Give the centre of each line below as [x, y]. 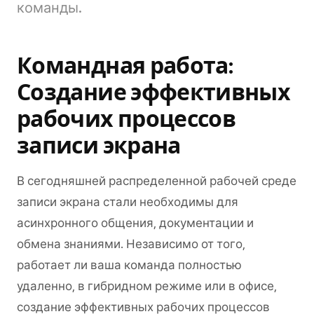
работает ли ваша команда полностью [129, 265]
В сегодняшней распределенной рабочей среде [157, 181]
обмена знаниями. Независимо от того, [131, 244]
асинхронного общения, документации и [135, 223]
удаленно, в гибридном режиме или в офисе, [147, 286]
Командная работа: [125, 66]
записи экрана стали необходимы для [128, 202]
